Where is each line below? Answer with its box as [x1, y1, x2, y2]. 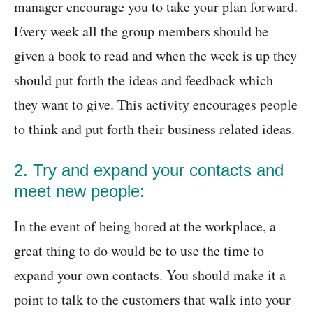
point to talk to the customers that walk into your [14, 290, 291, 310]
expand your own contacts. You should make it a [14, 265, 286, 285]
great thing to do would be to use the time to [14, 241, 264, 261]
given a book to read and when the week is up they [14, 46, 297, 66]
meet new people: [14, 182, 145, 201]
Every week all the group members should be [14, 22, 268, 41]
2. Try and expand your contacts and [14, 161, 284, 180]
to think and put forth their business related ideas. [14, 119, 295, 139]
